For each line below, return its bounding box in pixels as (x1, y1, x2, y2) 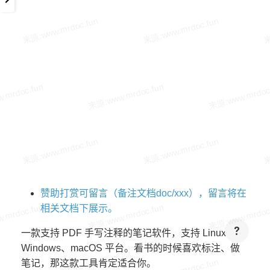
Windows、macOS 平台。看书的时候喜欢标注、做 (21, 243, 240, 253)
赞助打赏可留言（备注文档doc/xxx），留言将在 (40, 188, 246, 198)
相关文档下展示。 (40, 203, 118, 213)
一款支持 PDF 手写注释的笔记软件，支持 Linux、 (21, 228, 236, 238)
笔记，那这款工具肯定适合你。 (21, 258, 156, 268)
